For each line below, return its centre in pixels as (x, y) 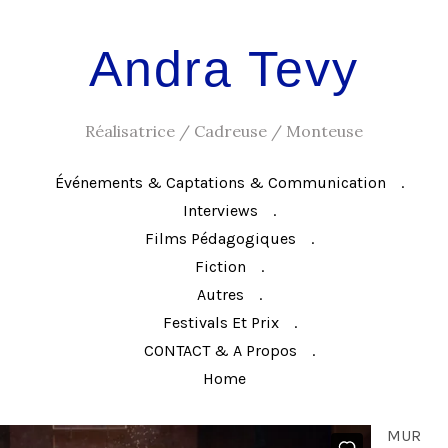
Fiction (220, 266)
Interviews (220, 210)
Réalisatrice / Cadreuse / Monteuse (224, 131)
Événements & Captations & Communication (220, 182)
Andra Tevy (224, 69)
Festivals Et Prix (220, 322)
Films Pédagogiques (220, 238)
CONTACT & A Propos (220, 350)
